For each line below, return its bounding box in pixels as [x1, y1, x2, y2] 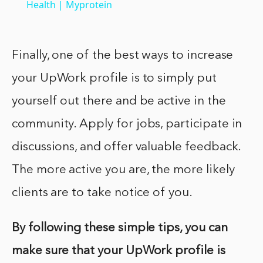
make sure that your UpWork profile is [12, 244, 225, 257]
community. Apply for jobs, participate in [12, 117, 242, 130]
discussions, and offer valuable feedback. [12, 140, 241, 153]
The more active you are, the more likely [12, 163, 235, 176]
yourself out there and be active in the [12, 95, 226, 107]
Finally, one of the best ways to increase [12, 49, 234, 62]
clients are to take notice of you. [12, 186, 193, 199]
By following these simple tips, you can [12, 221, 228, 234]
